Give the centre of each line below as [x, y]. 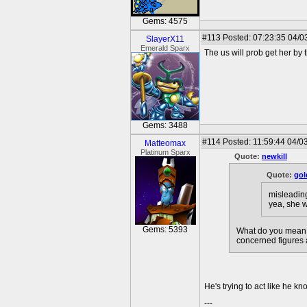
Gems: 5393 [165, 230]
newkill [274, 156]
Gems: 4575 [165, 21]
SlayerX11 [165, 39]
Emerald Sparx [165, 48]
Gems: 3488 [165, 125]
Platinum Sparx [165, 152]
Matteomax [165, 143]
